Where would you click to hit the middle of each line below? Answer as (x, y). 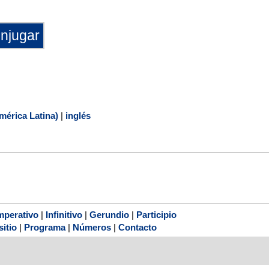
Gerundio (109, 215)
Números (92, 228)
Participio (156, 215)
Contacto (138, 228)
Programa (45, 228)
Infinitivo (64, 215)
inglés (78, 115)
